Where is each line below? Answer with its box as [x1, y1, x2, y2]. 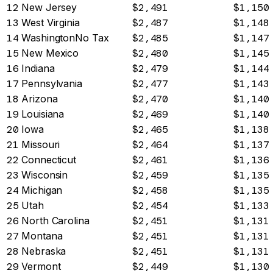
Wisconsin [21, 169, 68, 182]
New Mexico [21, 47, 79, 60]
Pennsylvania [21, 77, 83, 90]
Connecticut [21, 154, 77, 166]
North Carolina [21, 214, 90, 227]
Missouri [21, 138, 60, 151]
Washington [21, 32, 76, 44]
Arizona [21, 93, 58, 105]
